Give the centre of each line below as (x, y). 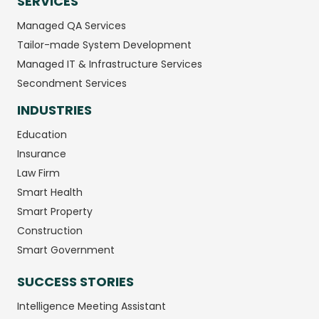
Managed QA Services (72, 25)
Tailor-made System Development (104, 45)
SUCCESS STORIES (75, 282)
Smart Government (66, 250)
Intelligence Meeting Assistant (91, 307)
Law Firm (38, 173)
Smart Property (55, 211)
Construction (50, 230)
